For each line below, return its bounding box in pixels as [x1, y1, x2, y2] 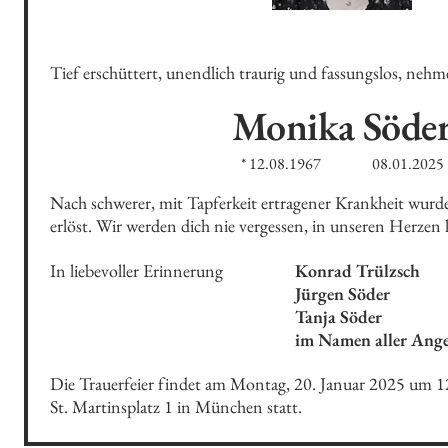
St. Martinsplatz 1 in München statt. [50, 395, 303, 419]
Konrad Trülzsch [295, 258, 421, 282]
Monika [232, 99, 355, 152]
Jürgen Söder [295, 281, 391, 305]
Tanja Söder [295, 304, 383, 328]
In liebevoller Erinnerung [50, 258, 224, 282]
